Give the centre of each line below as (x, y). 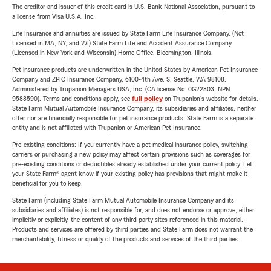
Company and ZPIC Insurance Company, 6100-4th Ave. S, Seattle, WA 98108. (119, 79)
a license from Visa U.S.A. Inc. (54, 16)
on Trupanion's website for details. (211, 99)
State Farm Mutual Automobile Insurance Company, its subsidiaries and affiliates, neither (134, 108)
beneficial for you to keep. (47, 183)
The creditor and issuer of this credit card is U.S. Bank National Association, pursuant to (133, 7)
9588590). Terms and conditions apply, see (72, 99)
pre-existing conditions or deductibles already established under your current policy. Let (132, 164)
